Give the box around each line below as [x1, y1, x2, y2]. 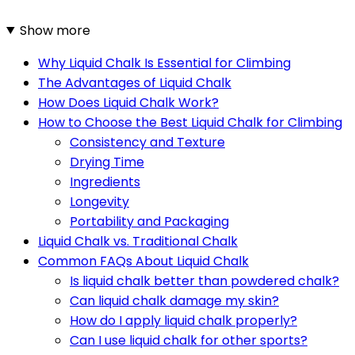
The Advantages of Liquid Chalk [38, 73, 231, 92]
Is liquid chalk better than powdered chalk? [70, 271, 339, 290]
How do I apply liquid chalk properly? [70, 311, 297, 330]
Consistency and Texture [70, 132, 225, 151]
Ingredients [70, 172, 140, 191]
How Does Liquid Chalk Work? [38, 93, 219, 112]
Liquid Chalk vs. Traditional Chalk [38, 231, 238, 250]
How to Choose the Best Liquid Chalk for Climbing [38, 113, 342, 132]
